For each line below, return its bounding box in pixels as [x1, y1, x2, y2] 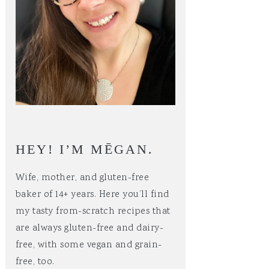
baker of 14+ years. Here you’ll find [15, 188, 169, 202]
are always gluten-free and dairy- [15, 222, 163, 235]
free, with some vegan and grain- [15, 238, 162, 252]
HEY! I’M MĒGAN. [15, 142, 154, 157]
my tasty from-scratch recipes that [15, 205, 171, 219]
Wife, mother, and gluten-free [15, 171, 149, 185]
